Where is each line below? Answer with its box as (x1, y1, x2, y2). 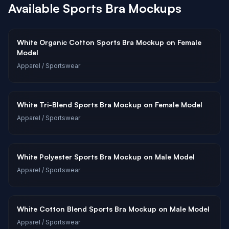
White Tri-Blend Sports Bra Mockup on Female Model (17, 100, 202, 109)
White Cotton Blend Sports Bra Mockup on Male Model (17, 204, 210, 213)
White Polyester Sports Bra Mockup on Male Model (17, 152, 195, 161)
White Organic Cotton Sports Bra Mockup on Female (17, 38, 201, 47)
